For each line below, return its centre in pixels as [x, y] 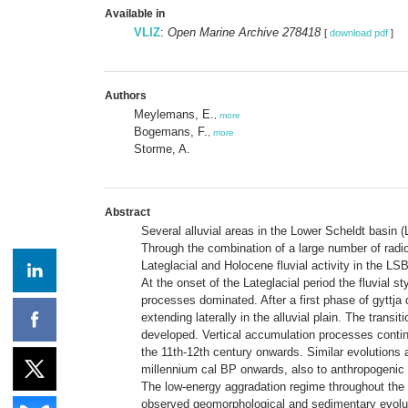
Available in [135, 13]
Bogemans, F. [171, 131]
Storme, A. [162, 148]
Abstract [127, 212]
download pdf [359, 32]
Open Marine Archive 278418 [244, 32]
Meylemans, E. [174, 114]
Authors [126, 95]
